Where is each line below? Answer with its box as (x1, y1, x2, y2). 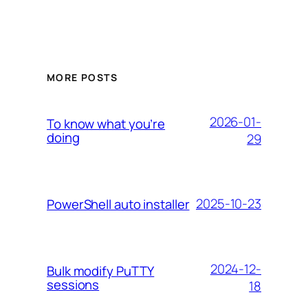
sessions (47, 275, 100, 294)
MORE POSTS (47, 70, 118, 84)
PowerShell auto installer (47, 195, 190, 213)
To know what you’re (47, 114, 166, 133)
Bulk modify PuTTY (47, 261, 155, 280)
